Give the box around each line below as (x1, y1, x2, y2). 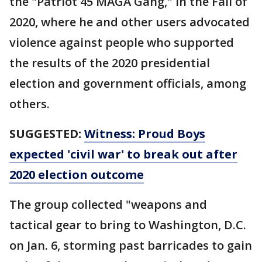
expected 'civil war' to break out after (9, 146, 237, 162)
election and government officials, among (9, 75, 246, 91)
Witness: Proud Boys (84, 126, 205, 142)
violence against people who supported (9, 35, 234, 50)
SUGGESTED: (9, 126, 84, 142)
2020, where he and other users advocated (9, 14, 250, 30)
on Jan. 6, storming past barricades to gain (9, 237, 252, 253)
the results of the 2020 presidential (9, 55, 210, 71)
